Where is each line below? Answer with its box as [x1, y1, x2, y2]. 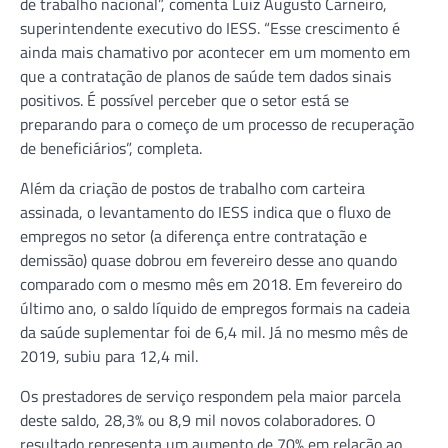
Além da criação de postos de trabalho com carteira [20, 175, 365, 200]
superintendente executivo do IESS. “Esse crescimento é [20, 15, 400, 40]
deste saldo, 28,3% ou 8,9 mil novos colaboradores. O [20, 407, 376, 432]
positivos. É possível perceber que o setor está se [20, 87, 349, 112]
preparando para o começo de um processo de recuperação [20, 111, 414, 136]
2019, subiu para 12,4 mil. [20, 343, 198, 368]
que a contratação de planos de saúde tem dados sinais [20, 63, 391, 88]
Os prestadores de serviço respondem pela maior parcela [20, 383, 401, 408]
